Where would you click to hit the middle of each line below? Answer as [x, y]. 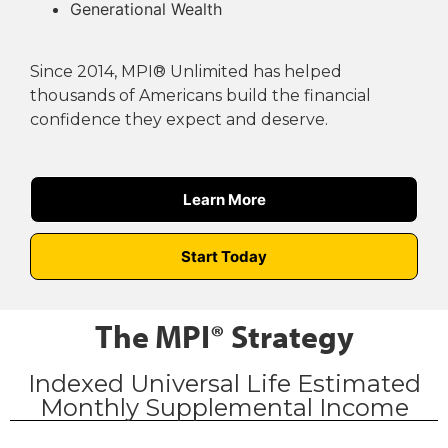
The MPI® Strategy [224, 336]
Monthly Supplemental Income [224, 408]
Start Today [224, 257]
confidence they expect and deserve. [179, 119]
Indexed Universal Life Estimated [224, 384]
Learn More [224, 200]
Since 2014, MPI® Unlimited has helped [186, 71]
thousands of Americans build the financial [200, 95]
